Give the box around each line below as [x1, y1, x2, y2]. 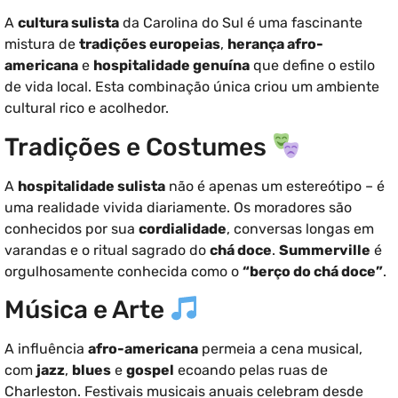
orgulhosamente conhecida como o [4, 262, 243, 280]
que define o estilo [250, 57, 375, 75]
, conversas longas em [227, 219, 374, 237]
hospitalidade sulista [18, 177, 165, 195]
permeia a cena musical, [198, 340, 362, 358]
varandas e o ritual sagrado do [4, 241, 210, 259]
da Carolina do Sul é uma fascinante [119, 14, 362, 32]
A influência [4, 340, 88, 358]
